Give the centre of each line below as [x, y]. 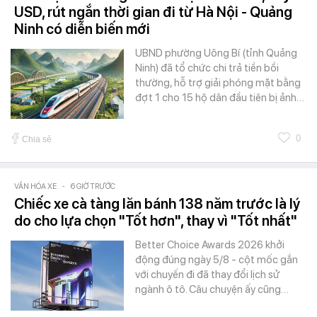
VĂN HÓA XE [35, 187]
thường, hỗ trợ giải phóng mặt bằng [218, 83]
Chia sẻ [37, 140]
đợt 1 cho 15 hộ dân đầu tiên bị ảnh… [220, 98]
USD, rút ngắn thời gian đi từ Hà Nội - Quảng [153, 12]
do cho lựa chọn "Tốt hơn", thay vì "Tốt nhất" [156, 221]
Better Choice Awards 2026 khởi [210, 245]
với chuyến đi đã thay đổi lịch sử [207, 275]
